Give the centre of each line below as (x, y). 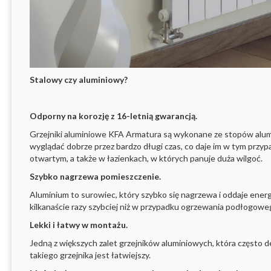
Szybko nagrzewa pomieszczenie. (95, 177)
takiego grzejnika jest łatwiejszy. (90, 255)
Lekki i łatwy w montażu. (79, 225)
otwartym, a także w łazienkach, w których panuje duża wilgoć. (146, 158)
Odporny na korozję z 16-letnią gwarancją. (113, 116)
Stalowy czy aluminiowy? (79, 80)
